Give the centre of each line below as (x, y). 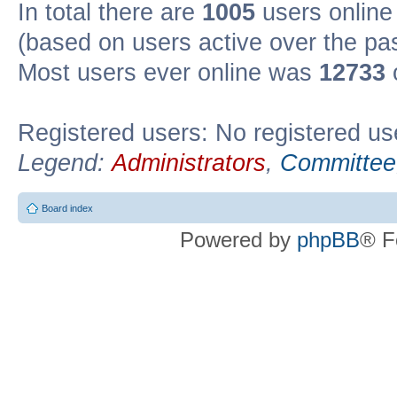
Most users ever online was (168, 72)
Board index (67, 208)
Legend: (65, 163)
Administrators (189, 163)
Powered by (238, 240)
